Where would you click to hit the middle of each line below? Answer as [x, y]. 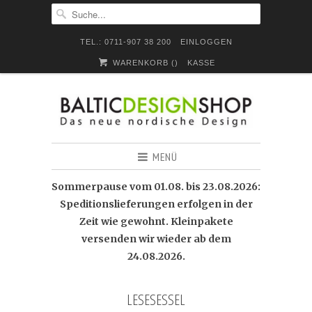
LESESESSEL [156, 299]
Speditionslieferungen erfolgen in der [156, 204]
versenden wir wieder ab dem [156, 239]
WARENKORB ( [142, 63]
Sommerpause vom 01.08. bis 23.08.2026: [156, 187]
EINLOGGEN [206, 42]
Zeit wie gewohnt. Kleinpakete [156, 221]
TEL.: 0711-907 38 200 [125, 42]
